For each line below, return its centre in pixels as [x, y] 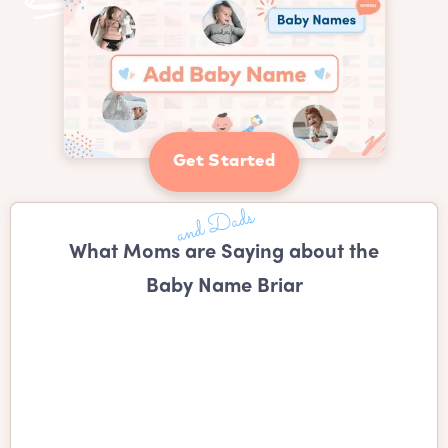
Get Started [224, 161]
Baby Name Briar [224, 287]
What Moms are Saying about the [224, 253]
